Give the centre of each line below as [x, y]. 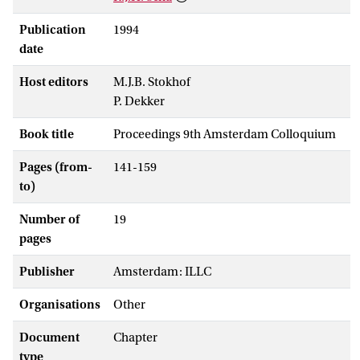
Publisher [47, 271]
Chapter [135, 337]
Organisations [60, 304]
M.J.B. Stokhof [152, 82]
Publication [53, 29]
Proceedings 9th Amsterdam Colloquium [225, 134]
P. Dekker [139, 101]
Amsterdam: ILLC [162, 271]
